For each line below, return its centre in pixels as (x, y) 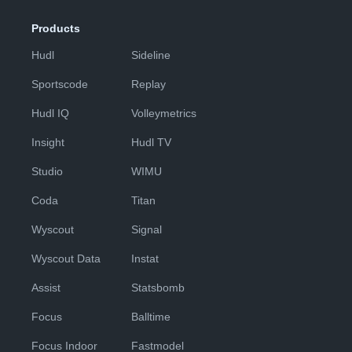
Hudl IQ (50, 113)
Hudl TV (151, 142)
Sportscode (60, 84)
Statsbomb (158, 288)
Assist (46, 288)
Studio (47, 171)
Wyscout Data (66, 258)
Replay (148, 84)
